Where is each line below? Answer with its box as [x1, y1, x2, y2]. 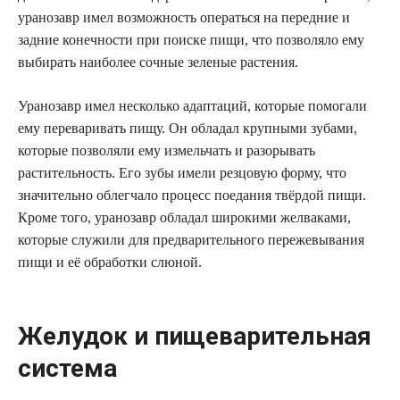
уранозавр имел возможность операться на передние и [18, 10, 350, 25]
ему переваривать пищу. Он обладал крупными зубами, [18, 121, 357, 136]
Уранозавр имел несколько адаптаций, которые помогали [18, 98, 367, 113]
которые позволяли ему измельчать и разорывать [18, 143, 315, 158]
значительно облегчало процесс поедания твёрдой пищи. [18, 187, 366, 203]
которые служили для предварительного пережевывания [18, 232, 364, 247]
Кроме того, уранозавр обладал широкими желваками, [18, 210, 351, 225]
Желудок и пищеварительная [18, 321, 371, 352]
